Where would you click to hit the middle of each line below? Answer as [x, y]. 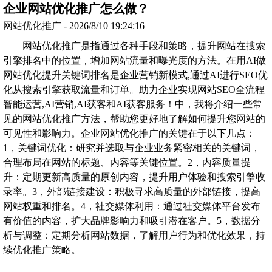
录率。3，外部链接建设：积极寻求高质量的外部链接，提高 [132, 191]
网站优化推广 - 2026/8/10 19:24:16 [74, 25]
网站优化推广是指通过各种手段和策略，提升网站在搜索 [144, 46]
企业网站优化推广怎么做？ [76, 8]
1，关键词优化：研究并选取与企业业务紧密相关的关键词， [132, 148]
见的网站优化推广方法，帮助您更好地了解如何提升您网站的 [134, 118]
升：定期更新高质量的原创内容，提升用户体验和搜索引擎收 [134, 177]
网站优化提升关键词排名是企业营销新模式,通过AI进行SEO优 [135, 75]
